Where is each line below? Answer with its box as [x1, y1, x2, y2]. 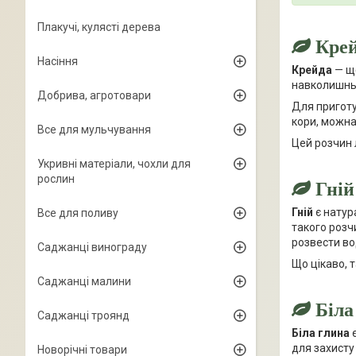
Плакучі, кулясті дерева [37, 21, 161, 33]
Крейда [292, 63, 332, 76]
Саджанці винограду [37, 241, 147, 253]
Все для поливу [37, 207, 118, 219]
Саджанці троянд [37, 309, 130, 322]
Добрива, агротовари [37, 89, 151, 102]
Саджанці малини [37, 275, 131, 288]
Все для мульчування [37, 123, 151, 136]
